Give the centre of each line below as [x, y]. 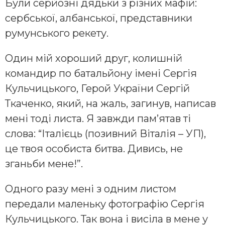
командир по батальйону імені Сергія [101, 74]
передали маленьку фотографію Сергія [105, 204]
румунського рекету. [57, 33]
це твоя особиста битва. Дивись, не [94, 149]
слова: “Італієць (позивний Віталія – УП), [105, 134]
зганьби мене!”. [44, 164]
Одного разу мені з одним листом [91, 189]
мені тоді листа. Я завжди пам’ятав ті [98, 119]
